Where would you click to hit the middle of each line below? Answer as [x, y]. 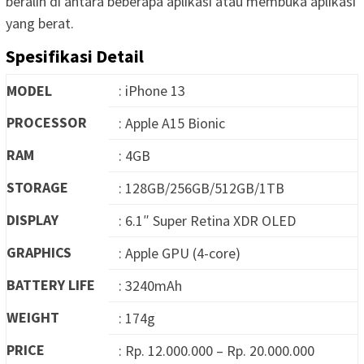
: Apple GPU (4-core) [180, 253]
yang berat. [40, 23]
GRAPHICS [39, 252]
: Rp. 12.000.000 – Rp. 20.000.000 [217, 350]
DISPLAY [32, 219]
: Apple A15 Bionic [172, 123]
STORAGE [37, 187]
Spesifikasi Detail [75, 56]
